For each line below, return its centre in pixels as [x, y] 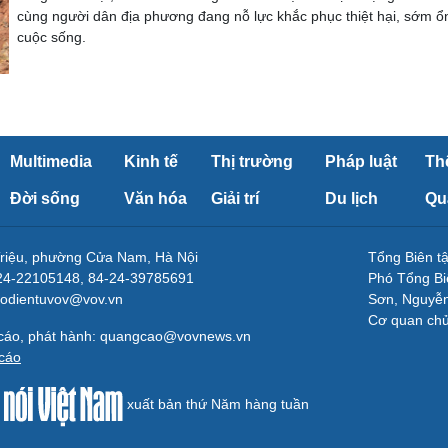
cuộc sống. [51, 37]
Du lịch [351, 199]
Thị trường [252, 162]
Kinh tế [151, 162]
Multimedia [51, 162]
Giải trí [235, 199]
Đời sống [45, 199]
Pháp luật [361, 162]
